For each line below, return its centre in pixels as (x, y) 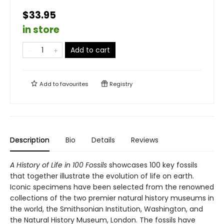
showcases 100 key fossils (152, 165)
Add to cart (90, 50)
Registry (120, 84)
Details (103, 140)
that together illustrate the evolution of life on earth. (102, 176)
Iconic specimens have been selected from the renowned (112, 187)
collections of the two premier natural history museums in (112, 198)
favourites (74, 84)
